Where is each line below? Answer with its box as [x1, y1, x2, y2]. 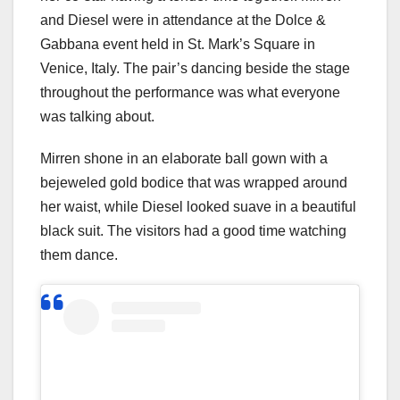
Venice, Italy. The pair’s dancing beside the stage [40, 60, 350, 76]
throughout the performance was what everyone [40, 84, 340, 100]
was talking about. [40, 108, 154, 124]
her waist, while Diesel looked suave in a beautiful [40, 198, 356, 214]
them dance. [40, 246, 118, 262]
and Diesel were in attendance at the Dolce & [40, 12, 326, 28]
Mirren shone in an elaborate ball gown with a [40, 150, 328, 166]
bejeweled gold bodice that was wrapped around [40, 174, 347, 190]
